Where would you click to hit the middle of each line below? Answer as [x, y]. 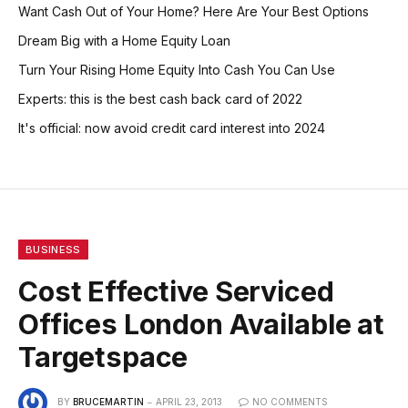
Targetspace [103, 357]
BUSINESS [53, 250]
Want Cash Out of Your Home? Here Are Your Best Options [194, 12]
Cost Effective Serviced [176, 292]
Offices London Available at [201, 325]
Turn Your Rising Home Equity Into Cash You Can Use [177, 70]
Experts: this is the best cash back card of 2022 [160, 99]
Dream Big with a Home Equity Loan [124, 41]
